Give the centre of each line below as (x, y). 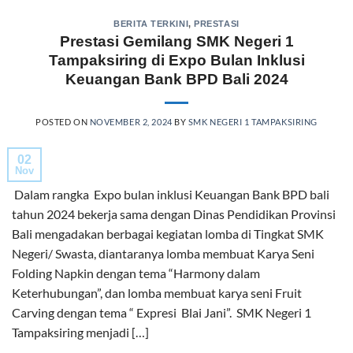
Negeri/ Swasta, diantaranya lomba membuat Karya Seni (163, 254)
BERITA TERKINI (151, 23)
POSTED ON (63, 122)
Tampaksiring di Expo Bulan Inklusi (176, 61)
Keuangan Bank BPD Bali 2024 (176, 80)
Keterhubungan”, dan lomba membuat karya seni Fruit (157, 293)
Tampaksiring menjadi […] (80, 333)
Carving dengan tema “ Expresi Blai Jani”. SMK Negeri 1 (162, 313)
